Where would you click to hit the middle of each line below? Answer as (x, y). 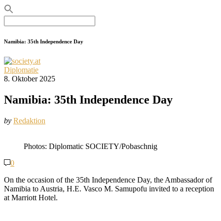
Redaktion (29, 120)
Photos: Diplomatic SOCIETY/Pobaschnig (91, 146)
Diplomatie (21, 70)
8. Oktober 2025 (30, 78)
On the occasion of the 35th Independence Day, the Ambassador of (108, 180)
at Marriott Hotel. (31, 197)
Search (14, 19)
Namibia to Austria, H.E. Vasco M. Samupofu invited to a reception (109, 188)
